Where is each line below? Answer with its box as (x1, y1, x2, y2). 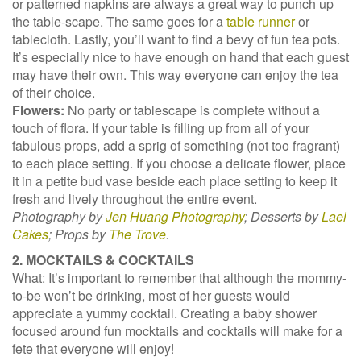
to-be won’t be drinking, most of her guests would (12, 286, 290, 305)
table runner (226, 12, 295, 31)
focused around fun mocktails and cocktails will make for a (12, 322, 342, 340)
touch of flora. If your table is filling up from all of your (12, 118, 309, 137)
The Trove (109, 225, 166, 243)
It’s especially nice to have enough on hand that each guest (12, 48, 349, 66)
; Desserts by (244, 207, 322, 226)
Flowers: (12, 101, 64, 119)
